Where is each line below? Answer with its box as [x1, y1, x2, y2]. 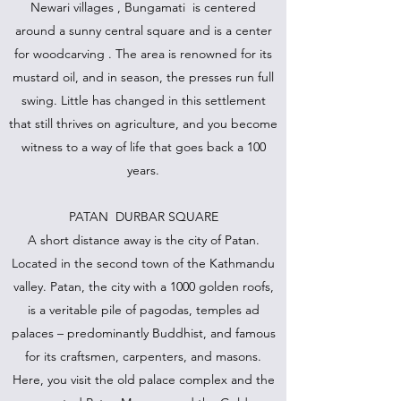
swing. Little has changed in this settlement [21, 92, 266, 108]
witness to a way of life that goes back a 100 [21, 139, 266, 155]
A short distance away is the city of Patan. [27, 232, 260, 248]
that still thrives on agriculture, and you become [9, 115, 277, 132]
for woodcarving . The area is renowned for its [14, 46, 272, 62]
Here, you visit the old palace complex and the [12, 371, 275, 388]
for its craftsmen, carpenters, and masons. [25, 348, 261, 364]
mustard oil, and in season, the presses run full [13, 69, 274, 85]
